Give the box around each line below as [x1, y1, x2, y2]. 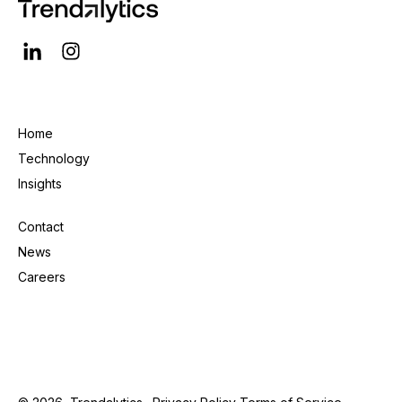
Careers [18, 269, 66, 285]
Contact [18, 219, 64, 235]
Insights [18, 176, 62, 192]
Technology [18, 151, 90, 167]
